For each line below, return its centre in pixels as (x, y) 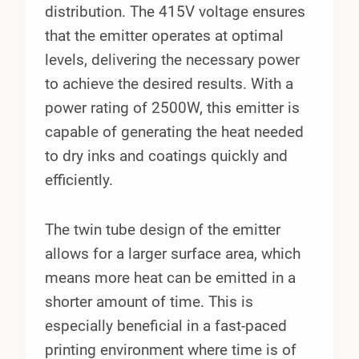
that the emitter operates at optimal (164, 36)
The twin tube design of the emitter (163, 230)
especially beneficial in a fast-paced (166, 326)
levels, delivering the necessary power (172, 60)
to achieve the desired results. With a (169, 84)
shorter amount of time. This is (149, 302)
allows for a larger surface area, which (173, 254)
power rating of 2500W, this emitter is (172, 108)
